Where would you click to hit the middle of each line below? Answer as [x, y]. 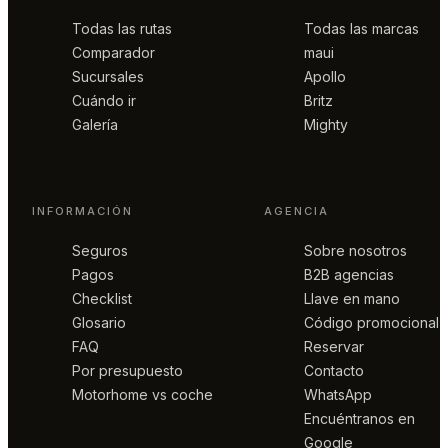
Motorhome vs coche [142, 394]
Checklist [102, 298]
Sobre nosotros [355, 250]
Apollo [325, 77]
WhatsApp [338, 394]
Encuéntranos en [359, 418]
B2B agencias [349, 274]
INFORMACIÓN [83, 210]
